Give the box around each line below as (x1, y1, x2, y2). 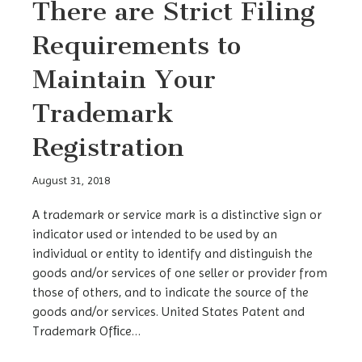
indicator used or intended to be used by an (32, 226, 277, 242)
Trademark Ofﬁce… (32, 323, 141, 339)
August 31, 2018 (32, 174, 110, 187)
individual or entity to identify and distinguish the (32, 246, 313, 262)
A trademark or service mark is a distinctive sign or (32, 207, 322, 223)
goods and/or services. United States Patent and (32, 304, 305, 320)
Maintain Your (32, 64, 216, 95)
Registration (32, 132, 184, 163)
